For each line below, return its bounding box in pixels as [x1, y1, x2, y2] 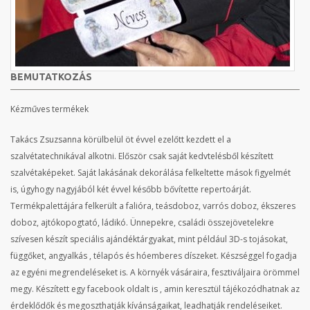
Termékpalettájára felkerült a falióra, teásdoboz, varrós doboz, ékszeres [10, 200, 295, 212]
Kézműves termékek [10, 103, 89, 115]
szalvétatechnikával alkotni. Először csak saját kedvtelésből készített [10, 150, 273, 162]
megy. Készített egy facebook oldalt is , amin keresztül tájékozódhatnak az [10, 283, 300, 295]
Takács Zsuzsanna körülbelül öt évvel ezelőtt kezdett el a [10, 134, 231, 145]
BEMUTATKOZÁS [10, 71, 92, 82]
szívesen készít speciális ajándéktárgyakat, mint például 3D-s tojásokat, [10, 233, 288, 245]
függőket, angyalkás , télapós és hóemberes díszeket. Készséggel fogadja [10, 250, 297, 262]
